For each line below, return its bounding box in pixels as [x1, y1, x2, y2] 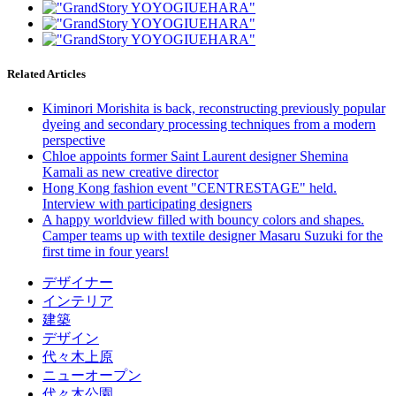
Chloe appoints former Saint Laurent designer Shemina [42, 148, 348, 164]
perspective [42, 133, 105, 148]
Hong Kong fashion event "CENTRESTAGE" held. [42, 180, 337, 196]
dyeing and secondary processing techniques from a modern [42, 117, 376, 133]
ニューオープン [42, 368, 141, 384]
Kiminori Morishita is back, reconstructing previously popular [42, 101, 385, 117]
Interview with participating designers [42, 196, 252, 212]
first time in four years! [42, 244, 169, 260]
